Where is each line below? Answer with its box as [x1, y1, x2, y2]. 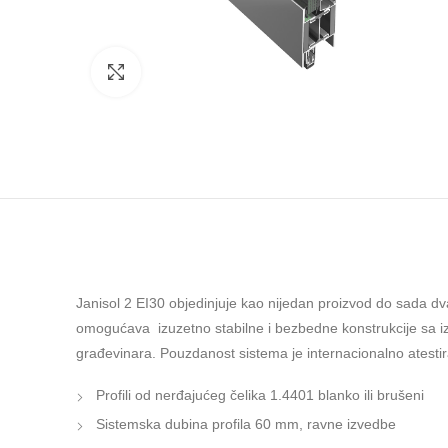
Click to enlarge [141, 64, 238, 80]
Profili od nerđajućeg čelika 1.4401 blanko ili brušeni [96, 387, 424, 403]
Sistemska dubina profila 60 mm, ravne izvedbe [96, 416, 396, 432]
